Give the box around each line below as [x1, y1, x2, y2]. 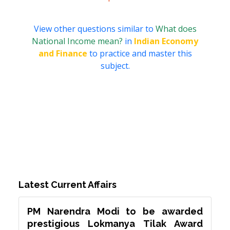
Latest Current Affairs [18, 179, 117, 190]
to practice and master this [87, 48, 192, 60]
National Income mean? [32, 35, 125, 47]
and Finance [38, 48, 87, 60]
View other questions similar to [33, 23, 156, 35]
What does [155, 23, 197, 35]
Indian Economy [134, 35, 198, 47]
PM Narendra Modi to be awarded [27, 206, 203, 217]
